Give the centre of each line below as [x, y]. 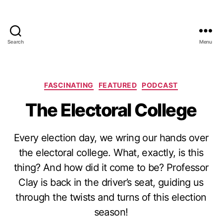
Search [16, 42]
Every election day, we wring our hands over [111, 138]
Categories [133, 83]
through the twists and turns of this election [111, 197]
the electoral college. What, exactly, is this [111, 152]
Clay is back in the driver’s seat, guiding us [111, 182]
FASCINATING [69, 85]
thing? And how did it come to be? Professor [111, 167]
